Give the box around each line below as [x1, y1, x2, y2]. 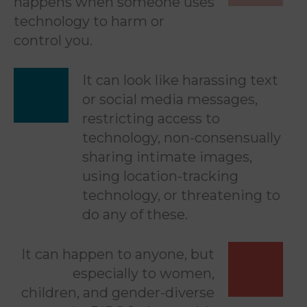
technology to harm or [14, 13, 164, 29]
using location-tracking [82, 168, 238, 184]
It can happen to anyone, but [21, 246, 214, 262]
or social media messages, [82, 91, 258, 108]
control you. [14, 32, 93, 49]
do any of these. [82, 206, 188, 223]
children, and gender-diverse [21, 284, 214, 301]
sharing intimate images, [82, 149, 252, 165]
